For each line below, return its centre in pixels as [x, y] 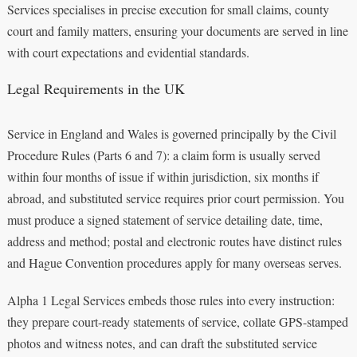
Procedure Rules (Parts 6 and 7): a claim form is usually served [163, 155]
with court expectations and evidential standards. [128, 52]
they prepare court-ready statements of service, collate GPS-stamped [177, 321]
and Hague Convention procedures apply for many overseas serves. [174, 262]
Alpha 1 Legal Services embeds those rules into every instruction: [171, 300]
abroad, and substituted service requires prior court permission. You [175, 198]
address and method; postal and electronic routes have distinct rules [174, 241]
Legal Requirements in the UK [96, 88]
